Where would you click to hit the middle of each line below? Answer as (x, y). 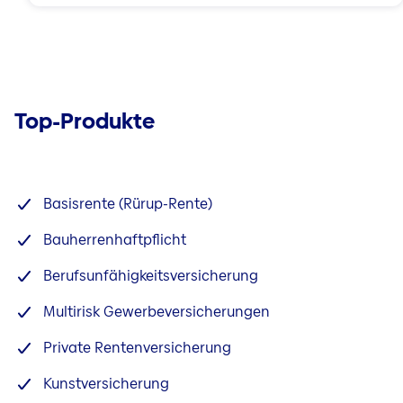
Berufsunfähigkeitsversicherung (151, 276)
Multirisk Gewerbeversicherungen (157, 312)
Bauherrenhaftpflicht (115, 240)
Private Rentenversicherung (137, 348)
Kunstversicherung (106, 384)
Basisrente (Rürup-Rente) (130, 204)
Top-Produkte (85, 121)
